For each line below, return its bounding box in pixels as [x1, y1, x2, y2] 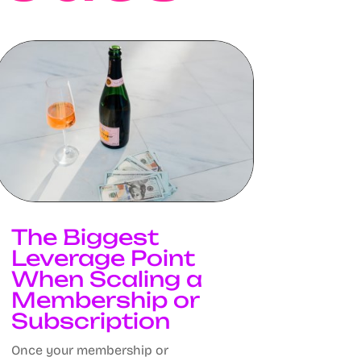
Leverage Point [10, 244, 195, 271]
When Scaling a [10, 265, 202, 292]
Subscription [10, 307, 170, 334]
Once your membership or [10, 342, 168, 358]
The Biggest [10, 223, 159, 250]
